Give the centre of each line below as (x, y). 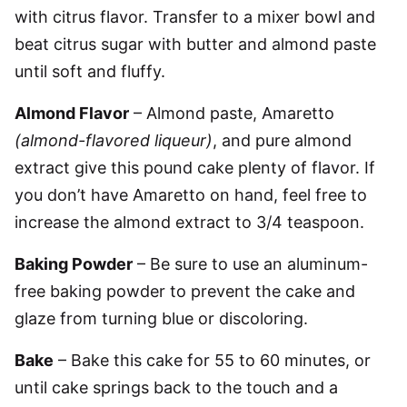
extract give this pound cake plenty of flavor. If (195, 168)
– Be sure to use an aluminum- (250, 264)
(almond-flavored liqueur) (114, 140)
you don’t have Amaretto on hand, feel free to (191, 195)
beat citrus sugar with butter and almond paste (195, 44)
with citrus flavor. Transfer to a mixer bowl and (195, 17)
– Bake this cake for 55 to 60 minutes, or (212, 360)
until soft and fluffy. (90, 71)
